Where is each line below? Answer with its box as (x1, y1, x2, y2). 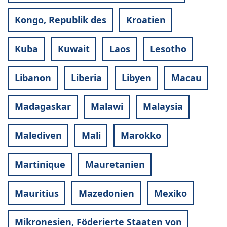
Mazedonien (78, 187, 134, 200)
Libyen (121, 71, 152, 84)
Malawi (90, 100, 123, 113)
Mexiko (154, 187, 187, 200)
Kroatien (126, 14, 166, 26)
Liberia (70, 71, 102, 84)
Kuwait (57, 43, 90, 55)
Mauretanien (85, 158, 145, 171)
